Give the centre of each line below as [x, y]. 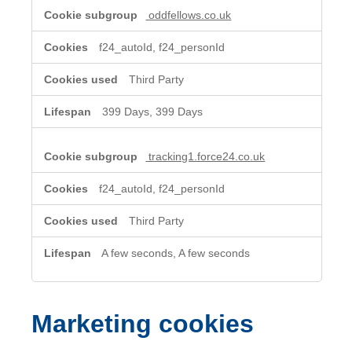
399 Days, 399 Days [153, 111]
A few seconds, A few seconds [176, 253]
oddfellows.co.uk [189, 15]
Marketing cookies [143, 323]
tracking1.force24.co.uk [205, 156]
